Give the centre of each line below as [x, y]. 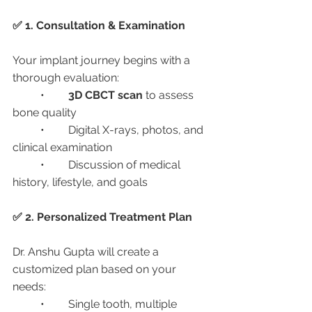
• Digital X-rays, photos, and [26, 130]
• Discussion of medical [26, 165]
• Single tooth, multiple [26, 304]
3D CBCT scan [106, 95]
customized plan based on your [96, 269]
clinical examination [62, 147]
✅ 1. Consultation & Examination [99, 25]
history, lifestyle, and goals [80, 182]
